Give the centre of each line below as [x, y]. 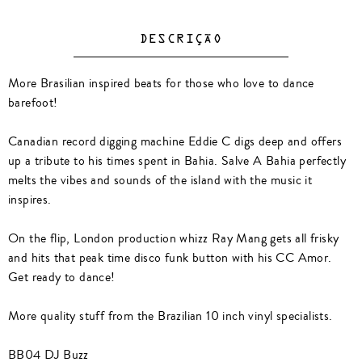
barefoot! [33, 102]
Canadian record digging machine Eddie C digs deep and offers [175, 141]
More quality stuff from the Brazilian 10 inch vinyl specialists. [170, 316]
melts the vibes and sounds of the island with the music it [160, 180]
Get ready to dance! [62, 277]
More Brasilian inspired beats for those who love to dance [161, 83]
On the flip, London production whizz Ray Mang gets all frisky [174, 238]
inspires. [30, 199]
